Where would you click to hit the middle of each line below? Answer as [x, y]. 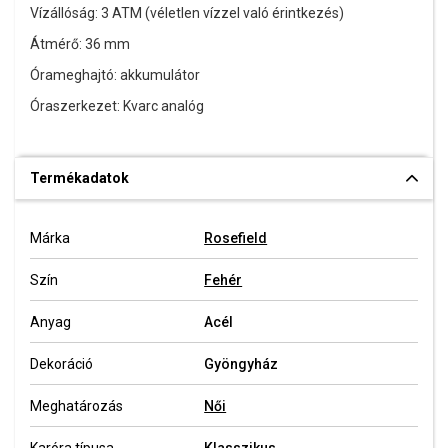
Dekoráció [61, 364]
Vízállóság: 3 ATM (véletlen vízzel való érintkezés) [187, 13]
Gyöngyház [241, 364]
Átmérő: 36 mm [80, 44]
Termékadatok [79, 178]
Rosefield [236, 238]
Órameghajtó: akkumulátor [115, 75]
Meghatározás [76, 406]
